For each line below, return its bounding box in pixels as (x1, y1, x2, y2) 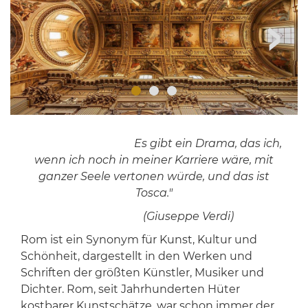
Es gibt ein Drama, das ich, (131, 137, 282, 151)
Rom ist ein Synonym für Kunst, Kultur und (20, 233, 257, 247)
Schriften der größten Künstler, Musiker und (20, 266, 264, 280)
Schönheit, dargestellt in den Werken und (20, 250, 252, 263)
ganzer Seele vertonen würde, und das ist (38, 170, 269, 184)
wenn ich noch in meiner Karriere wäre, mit (34, 153, 274, 167)
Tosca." (135, 186, 173, 200)
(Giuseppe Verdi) (74, 210, 234, 223)
